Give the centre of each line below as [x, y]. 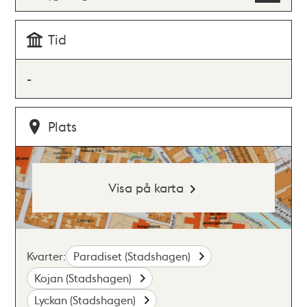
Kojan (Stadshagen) [85, 278]
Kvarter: [47, 256]
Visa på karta [146, 187]
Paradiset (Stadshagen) [134, 256]
